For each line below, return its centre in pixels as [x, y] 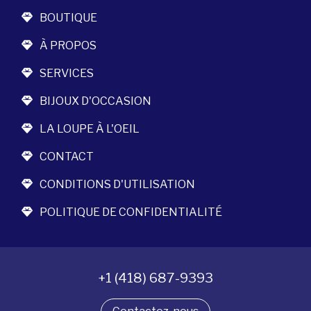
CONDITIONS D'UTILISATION [117, 184]
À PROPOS [68, 45]
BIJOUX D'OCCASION [95, 101]
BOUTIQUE [68, 17]
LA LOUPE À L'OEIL [90, 128]
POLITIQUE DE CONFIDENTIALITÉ [131, 212]
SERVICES [67, 73]
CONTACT [67, 156]
